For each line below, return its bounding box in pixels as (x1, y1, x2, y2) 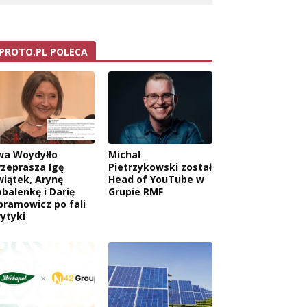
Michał (108, 148, 140, 162)
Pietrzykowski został (108, 160, 212, 174)
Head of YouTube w (108, 173, 204, 186)
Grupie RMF (108, 185, 163, 199)
